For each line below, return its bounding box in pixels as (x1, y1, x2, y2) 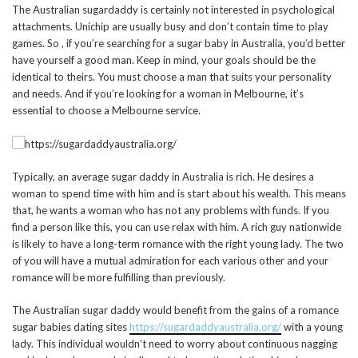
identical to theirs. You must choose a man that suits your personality (12, 70, 332, 83)
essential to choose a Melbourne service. (12, 104, 201, 117)
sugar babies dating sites (12, 320, 129, 334)
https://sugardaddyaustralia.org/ (129, 320, 281, 334)
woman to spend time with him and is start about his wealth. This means (12, 187, 346, 201)
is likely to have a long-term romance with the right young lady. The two (12, 237, 344, 251)
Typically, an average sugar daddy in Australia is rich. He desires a (12, 170, 314, 184)
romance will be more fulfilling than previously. (12, 271, 225, 284)
